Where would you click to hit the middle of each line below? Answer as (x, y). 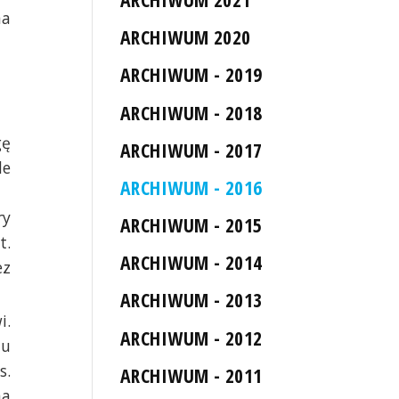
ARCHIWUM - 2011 (191, 375)
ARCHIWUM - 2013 (191, 300)
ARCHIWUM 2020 (186, 37)
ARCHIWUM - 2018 (191, 112)
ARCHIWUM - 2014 (191, 263)
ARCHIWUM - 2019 (191, 75)
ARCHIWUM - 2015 (191, 225)
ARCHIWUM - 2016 (191, 187)
